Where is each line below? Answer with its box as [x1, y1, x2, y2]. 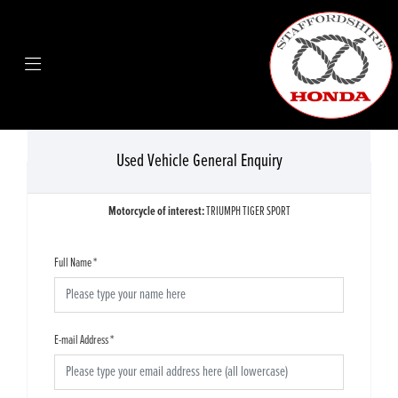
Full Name [54, 255, 92, 271]
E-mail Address [54, 332, 108, 348]
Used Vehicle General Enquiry [115, 149, 283, 173]
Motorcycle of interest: [107, 203, 206, 219]
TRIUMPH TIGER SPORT [205, 203, 291, 219]
